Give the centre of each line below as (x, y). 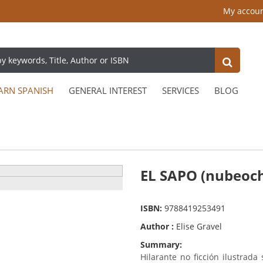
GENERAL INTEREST (108, 91)
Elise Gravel (199, 227)
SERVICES (181, 91)
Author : (158, 227)
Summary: (161, 245)
